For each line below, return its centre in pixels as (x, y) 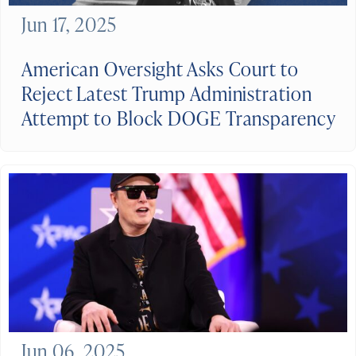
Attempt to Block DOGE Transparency (179, 118)
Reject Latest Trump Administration (167, 94)
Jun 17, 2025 (69, 25)
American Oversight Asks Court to (160, 69)
